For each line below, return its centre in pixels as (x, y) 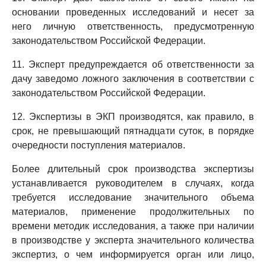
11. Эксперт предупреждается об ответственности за (133, 64)
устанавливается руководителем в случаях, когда (133, 183)
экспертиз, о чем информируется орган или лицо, (133, 254)
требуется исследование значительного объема (133, 197)
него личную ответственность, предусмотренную (133, 26)
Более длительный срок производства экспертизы (133, 169)
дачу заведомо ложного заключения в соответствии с (133, 79)
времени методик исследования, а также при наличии (133, 226)
